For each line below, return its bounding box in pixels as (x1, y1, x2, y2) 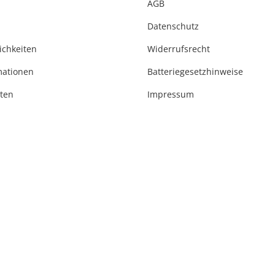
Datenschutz (147, 20, 199, 32)
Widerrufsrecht (147, 42, 210, 55)
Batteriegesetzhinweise (147, 65, 243, 77)
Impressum (147, 88, 194, 100)
